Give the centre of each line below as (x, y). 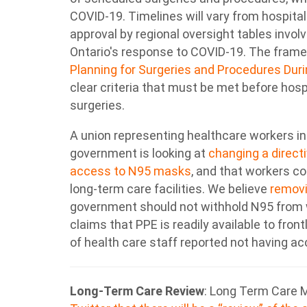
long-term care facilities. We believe (170, 189)
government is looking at (139, 153)
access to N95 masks (131, 171)
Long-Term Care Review (137, 291)
